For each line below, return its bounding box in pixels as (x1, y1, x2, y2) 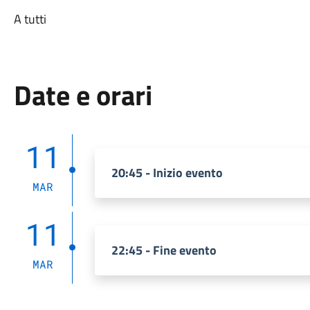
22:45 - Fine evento (111, 241, 217, 259)
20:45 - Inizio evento (111, 163, 223, 182)
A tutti (13, 10, 46, 28)
